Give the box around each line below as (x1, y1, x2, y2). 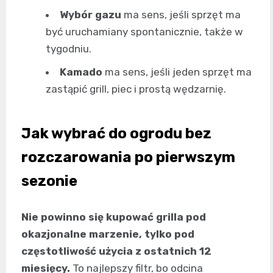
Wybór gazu (60, 8, 121, 21)
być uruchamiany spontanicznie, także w (46, 25, 243, 38)
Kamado (60, 65, 102, 78)
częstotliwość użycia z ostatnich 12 (21, 244, 211, 257)
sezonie (21, 172, 77, 190)
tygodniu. (46, 42, 91, 55)
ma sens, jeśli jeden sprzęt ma (102, 65, 252, 78)
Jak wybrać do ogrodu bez (21, 124, 211, 142)
